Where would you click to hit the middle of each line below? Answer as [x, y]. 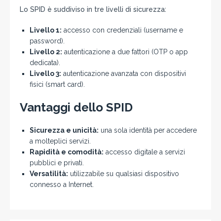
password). [47, 41]
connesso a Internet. [62, 184]
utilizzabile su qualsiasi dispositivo [124, 174]
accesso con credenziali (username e [122, 30]
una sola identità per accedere [148, 130]
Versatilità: [49, 174]
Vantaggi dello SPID [76, 107]
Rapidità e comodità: [67, 152]
